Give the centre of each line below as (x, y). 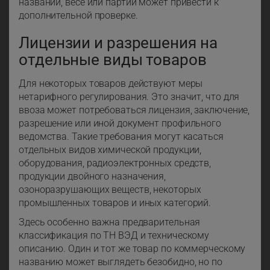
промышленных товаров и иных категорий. (115, 203)
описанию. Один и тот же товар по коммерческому (132, 249)
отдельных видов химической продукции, (110, 150)
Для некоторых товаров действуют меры (111, 84)
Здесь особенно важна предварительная (110, 222)
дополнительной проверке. (78, 16)
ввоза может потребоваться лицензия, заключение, (134, 110)
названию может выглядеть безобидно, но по (121, 262)
